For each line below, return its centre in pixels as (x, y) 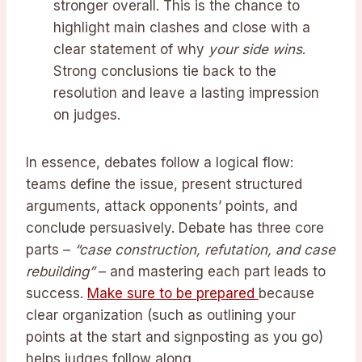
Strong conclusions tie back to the (165, 72)
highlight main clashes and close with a (182, 28)
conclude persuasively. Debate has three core (175, 228)
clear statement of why (131, 50)
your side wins (255, 50)
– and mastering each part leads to (210, 272)
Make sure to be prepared (173, 294)
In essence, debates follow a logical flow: (160, 163)
